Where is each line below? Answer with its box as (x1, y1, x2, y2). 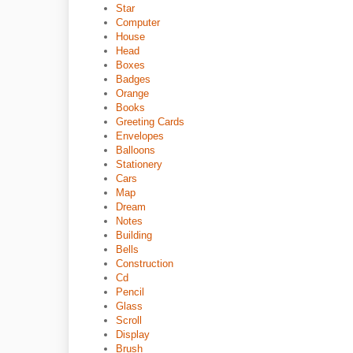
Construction (116, 258, 173, 269)
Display (116, 329, 150, 340)
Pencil (116, 286, 144, 298)
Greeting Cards (116, 116, 184, 128)
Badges (116, 73, 150, 85)
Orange (116, 87, 149, 99)
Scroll (116, 314, 142, 326)
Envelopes (116, 130, 164, 142)
